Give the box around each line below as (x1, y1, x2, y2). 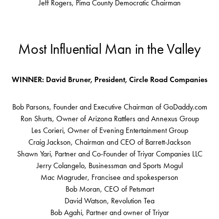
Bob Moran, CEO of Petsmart (65, 184, 154, 194)
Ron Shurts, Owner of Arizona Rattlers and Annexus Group (20, 114, 199, 124)
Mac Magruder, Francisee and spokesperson (41, 173, 178, 182)
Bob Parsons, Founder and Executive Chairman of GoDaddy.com (12, 102, 207, 112)
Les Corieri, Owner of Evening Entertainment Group (31, 126, 188, 135)
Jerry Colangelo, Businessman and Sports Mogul (36, 161, 183, 171)
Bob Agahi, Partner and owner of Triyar (50, 208, 169, 218)
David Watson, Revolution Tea (65, 196, 154, 206)
